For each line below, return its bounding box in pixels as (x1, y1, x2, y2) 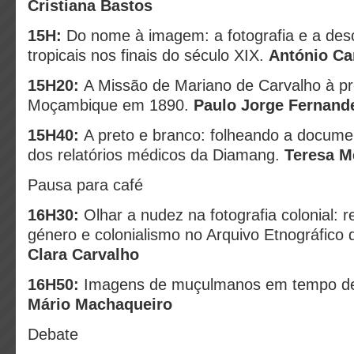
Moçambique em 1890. (28, 96, 194, 114)
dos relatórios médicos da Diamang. (28, 146, 284, 164)
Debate (28, 326, 78, 343)
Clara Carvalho (28, 246, 139, 263)
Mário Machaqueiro (28, 296, 172, 313)
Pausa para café (28, 176, 143, 194)
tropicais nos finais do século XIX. (28, 47, 269, 64)
